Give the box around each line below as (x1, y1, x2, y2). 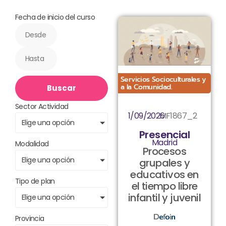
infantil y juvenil (128, 191, 201, 205)
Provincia (15, 213, 44, 224)
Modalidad (15, 139, 49, 149)
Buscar (47, 83, 76, 94)
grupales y (139, 156, 190, 171)
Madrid (151, 137, 178, 149)
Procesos (142, 144, 187, 159)
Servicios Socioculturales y (121, 74, 206, 85)
